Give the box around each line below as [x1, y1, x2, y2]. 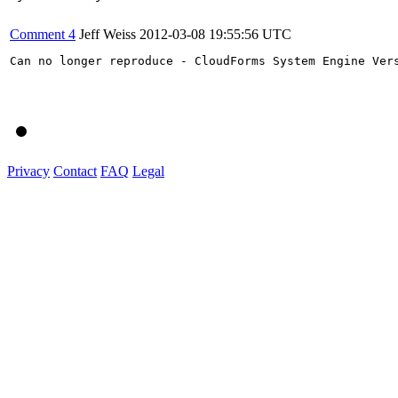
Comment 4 [10, 26, 76, 42]
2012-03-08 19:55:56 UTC [139, 26, 291, 42]
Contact [53, 163, 97, 179]
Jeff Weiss [79, 26, 136, 42]
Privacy [7, 163, 50, 179]
